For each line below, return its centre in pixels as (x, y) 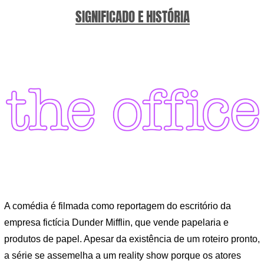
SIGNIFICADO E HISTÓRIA (133, 17)
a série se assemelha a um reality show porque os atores (123, 256)
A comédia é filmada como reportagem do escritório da (118, 206)
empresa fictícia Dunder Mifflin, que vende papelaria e (116, 223)
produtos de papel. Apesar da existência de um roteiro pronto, (132, 239)
